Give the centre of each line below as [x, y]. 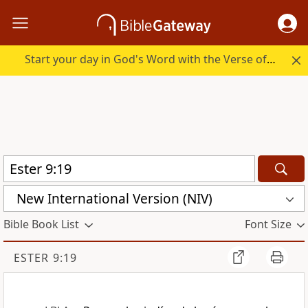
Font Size [268, 224]
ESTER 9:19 [45, 258]
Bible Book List [41, 224]
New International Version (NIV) [114, 198]
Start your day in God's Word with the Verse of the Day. [272, 59]
